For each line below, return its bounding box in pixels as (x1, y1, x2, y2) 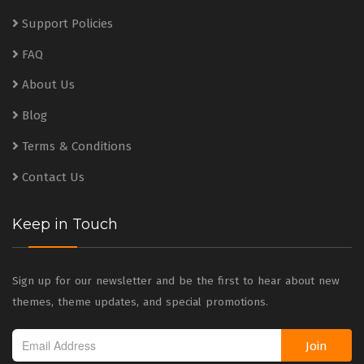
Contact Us (21, 170, 84, 185)
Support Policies (21, 16, 113, 32)
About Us (21, 77, 75, 93)
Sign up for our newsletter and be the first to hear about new (12, 274, 340, 288)
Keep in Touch (12, 215, 118, 234)
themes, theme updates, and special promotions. (12, 295, 268, 310)
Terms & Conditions (21, 139, 132, 154)
